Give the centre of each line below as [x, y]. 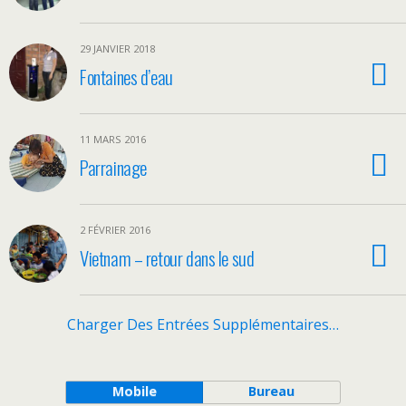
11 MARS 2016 [113, 139]
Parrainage [113, 167]
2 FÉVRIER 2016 [115, 230]
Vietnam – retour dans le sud [167, 258]
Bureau [272, 391]
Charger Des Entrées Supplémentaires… [203, 324]
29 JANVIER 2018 [117, 48]
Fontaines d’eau [126, 77]
